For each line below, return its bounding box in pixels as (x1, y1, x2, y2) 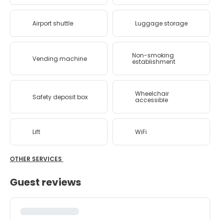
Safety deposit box (32, 92, 88, 101)
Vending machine (32, 54, 87, 63)
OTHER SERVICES (10, 155, 63, 163)
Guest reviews (10, 175, 81, 189)
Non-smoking (132, 51, 174, 59)
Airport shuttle (32, 19, 73, 27)
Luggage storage (135, 19, 188, 27)
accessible (135, 96, 168, 104)
